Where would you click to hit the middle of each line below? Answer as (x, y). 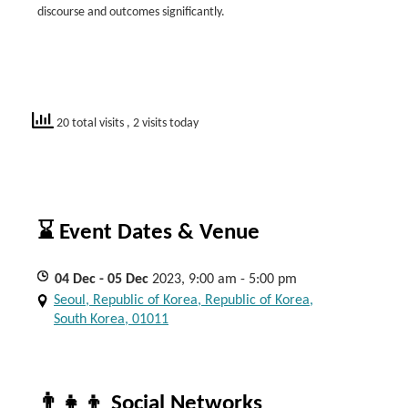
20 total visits (90, 123)
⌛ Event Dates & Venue (148, 233)
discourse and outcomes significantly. (131, 12)
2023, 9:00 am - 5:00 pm (224, 280)
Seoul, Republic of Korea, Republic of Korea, (184, 301)
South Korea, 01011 (111, 320)
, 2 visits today (163, 123)
